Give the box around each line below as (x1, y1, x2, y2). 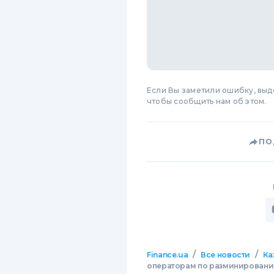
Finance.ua (147, 250, 188, 259)
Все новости (201, 250, 251, 259)
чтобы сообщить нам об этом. (147, 96, 267, 106)
